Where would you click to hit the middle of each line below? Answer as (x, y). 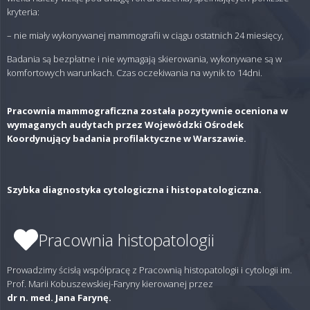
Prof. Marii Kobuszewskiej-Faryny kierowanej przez (110, 283)
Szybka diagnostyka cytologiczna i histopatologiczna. (134, 190)
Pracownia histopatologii (126, 239)
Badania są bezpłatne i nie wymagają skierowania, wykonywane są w (144, 59)
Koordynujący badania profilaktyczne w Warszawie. (127, 138)
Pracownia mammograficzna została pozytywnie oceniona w (147, 110)
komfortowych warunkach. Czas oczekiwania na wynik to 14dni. (135, 73)
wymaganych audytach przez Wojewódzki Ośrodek (125, 124)
